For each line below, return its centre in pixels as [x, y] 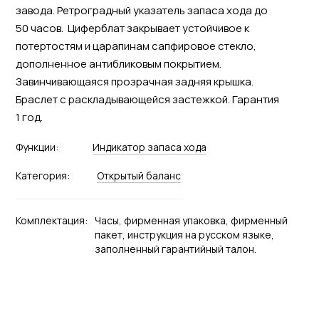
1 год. [29, 117]
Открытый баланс [138, 175]
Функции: [37, 147]
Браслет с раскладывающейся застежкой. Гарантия [147, 99]
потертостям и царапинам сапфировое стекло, [136, 46]
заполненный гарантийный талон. [175, 249]
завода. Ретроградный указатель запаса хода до [141, 10]
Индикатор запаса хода [149, 147]
